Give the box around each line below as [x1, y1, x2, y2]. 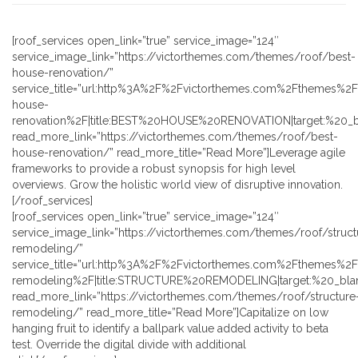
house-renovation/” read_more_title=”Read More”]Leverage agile [12, 146, 345, 160]
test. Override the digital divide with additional [12, 338, 246, 352]
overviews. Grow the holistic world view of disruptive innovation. [12, 178, 343, 192]
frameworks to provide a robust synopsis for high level [12, 162, 296, 176]
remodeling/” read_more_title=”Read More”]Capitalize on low [12, 306, 328, 320]
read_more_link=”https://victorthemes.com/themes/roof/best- [12, 130, 338, 144]
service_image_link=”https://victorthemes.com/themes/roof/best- [12, 50, 356, 64]
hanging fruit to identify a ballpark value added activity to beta [12, 322, 328, 336]
